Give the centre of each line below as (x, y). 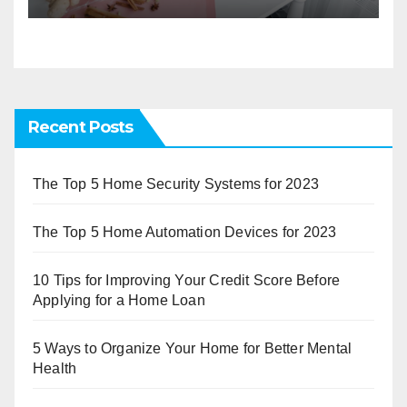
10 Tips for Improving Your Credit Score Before (187, 281)
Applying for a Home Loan (119, 301)
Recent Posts (81, 128)
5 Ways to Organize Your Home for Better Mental (193, 349)
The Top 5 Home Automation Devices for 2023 (185, 233)
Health (55, 369)
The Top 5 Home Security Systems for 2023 (176, 184)
